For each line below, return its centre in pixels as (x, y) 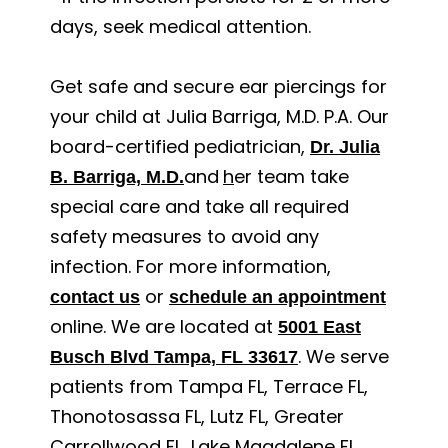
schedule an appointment (277, 296)
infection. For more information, (190, 266)
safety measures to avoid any (184, 236)
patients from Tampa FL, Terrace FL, (209, 386)
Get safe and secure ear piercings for (218, 86)
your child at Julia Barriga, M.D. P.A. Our (219, 116)
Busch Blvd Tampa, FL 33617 (174, 356)
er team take (291, 176)
